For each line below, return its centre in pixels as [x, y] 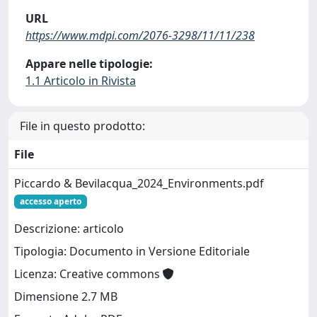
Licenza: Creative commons [88, 274]
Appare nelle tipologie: [89, 63]
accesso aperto [50, 201]
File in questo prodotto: [82, 126]
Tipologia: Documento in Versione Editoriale [132, 252]
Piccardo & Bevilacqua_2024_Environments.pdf [139, 183]
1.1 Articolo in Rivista [81, 80]
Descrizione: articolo [69, 229]
